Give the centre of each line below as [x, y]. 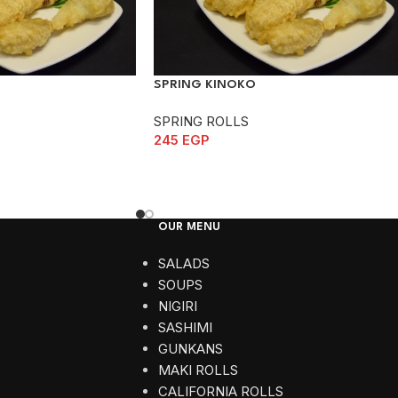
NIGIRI [177, 306]
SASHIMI [185, 327]
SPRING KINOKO [205, 85]
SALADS [183, 263]
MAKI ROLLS [198, 370]
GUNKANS [190, 348]
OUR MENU [189, 227]
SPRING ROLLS [201, 122]
